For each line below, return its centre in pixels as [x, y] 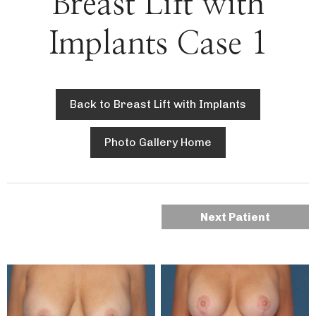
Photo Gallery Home [158, 142]
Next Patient [235, 217]
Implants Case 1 [158, 44]
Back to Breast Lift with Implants [158, 104]
